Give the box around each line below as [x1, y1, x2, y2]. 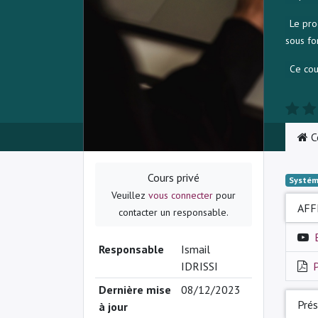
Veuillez [111, 189, 148, 202]
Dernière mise [98, 283, 171, 297]
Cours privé [148, 170, 199, 185]
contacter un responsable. [119, 206, 229, 219]
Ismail [180, 242, 210, 257]
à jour [98, 300, 128, 314]
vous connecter [148, 189, 213, 202]
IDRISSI [180, 259, 218, 274]
